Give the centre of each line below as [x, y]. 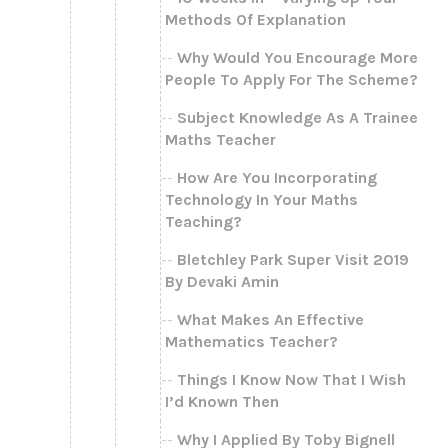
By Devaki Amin [222, 281]
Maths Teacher [220, 139]
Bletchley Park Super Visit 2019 [293, 259]
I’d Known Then [222, 401]
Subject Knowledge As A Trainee [297, 117]
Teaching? [203, 221]
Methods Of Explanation [255, 19]
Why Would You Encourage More [297, 57]
